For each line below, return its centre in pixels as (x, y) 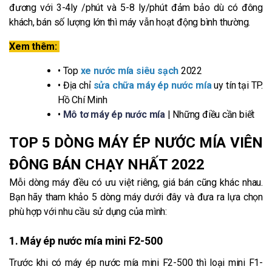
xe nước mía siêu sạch (130, 70)
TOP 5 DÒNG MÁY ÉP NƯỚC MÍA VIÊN (136, 142)
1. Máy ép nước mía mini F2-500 (86, 240)
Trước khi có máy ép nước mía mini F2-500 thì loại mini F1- (136, 262)
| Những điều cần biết (210, 114)
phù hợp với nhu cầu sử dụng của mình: (88, 211)
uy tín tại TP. (237, 85)
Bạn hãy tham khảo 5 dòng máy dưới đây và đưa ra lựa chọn (136, 197)
